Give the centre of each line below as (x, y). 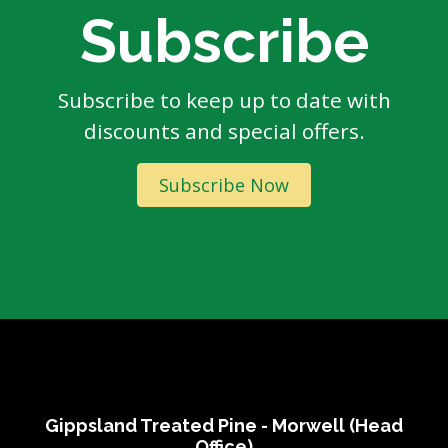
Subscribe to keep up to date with (224, 100)
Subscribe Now (224, 185)
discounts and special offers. (224, 131)
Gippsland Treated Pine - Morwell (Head (224, 426)
